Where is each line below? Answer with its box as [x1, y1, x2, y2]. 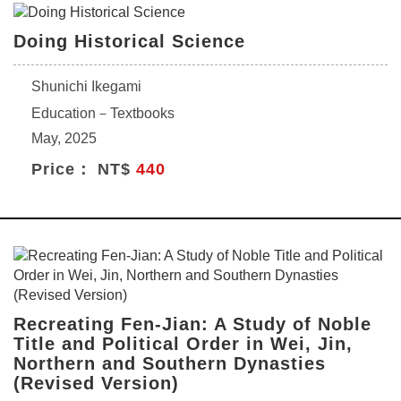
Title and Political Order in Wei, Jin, [13, 334, 353, 354]
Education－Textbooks [31, 106, 175, 121]
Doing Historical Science [13, 31, 245, 51]
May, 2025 [31, 131, 97, 146]
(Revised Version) [13, 373, 179, 393]
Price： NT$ [31, 160, 136, 178]
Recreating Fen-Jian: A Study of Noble [13, 314, 371, 334]
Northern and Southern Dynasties [13, 354, 326, 373]
